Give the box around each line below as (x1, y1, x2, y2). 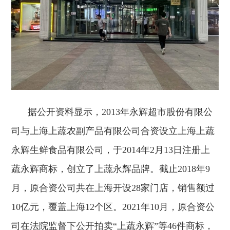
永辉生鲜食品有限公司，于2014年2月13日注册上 (11, 145, 210, 156)
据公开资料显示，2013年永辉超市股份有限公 (28, 107, 213, 118)
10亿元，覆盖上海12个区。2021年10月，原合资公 (11, 202, 215, 213)
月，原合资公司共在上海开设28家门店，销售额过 (11, 183, 215, 194)
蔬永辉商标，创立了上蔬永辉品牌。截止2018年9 (11, 164, 210, 175)
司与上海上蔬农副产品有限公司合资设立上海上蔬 (11, 126, 215, 137)
